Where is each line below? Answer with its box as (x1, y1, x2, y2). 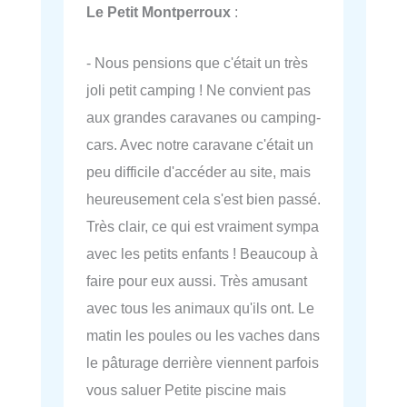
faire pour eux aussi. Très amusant (86, 272, 307, 289)
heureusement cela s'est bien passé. (86, 190, 321, 207)
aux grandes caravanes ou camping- (86, 108, 321, 125)
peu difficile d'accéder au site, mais (86, 163, 311, 180)
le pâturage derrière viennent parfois (86, 353, 319, 371)
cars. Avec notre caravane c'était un (86, 135, 313, 153)
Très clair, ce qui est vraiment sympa (86, 217, 319, 234)
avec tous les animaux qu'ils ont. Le (86, 299, 314, 316)
